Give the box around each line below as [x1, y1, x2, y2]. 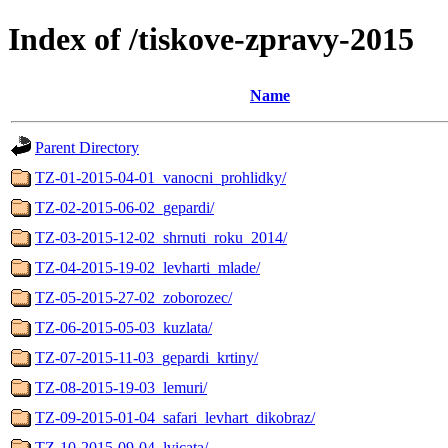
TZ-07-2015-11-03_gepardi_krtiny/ [35, 348, 258, 366]
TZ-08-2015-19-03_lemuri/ [35, 378, 207, 396]
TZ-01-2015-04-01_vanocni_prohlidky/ [35, 168, 286, 186]
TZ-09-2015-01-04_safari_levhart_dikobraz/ [35, 408, 315, 426]
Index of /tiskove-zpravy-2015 [8, 21, 414, 58]
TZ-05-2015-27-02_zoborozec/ [35, 288, 232, 306]
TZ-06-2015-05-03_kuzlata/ [35, 318, 212, 336]
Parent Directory [35, 138, 139, 156]
